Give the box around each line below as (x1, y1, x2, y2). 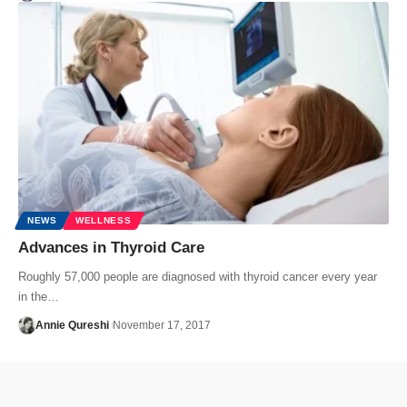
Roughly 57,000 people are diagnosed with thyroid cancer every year (18, 270, 377, 284)
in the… (18, 290, 59, 304)
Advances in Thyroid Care (18, 239, 204, 257)
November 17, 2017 (112, 319, 211, 333)
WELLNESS (74, 215, 132, 226)
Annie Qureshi (35, 319, 109, 333)
